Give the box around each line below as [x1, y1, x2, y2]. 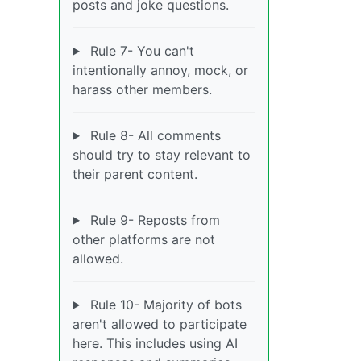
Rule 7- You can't [85, 43, 194, 60]
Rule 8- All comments [85, 127, 221, 144]
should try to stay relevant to [73, 147, 251, 164]
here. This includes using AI [73, 335, 238, 352]
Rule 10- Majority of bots [85, 297, 242, 313]
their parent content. [73, 166, 197, 183]
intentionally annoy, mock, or [73, 62, 248, 79]
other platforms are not [73, 231, 215, 248]
